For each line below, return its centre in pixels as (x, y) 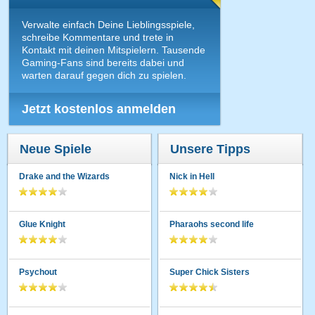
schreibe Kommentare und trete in (98, 37)
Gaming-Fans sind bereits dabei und (103, 62)
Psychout (38, 272)
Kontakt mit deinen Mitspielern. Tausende (114, 50)
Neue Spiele (56, 149)
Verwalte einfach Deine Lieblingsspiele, (109, 24)
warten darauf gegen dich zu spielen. (104, 75)
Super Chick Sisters (210, 272)
